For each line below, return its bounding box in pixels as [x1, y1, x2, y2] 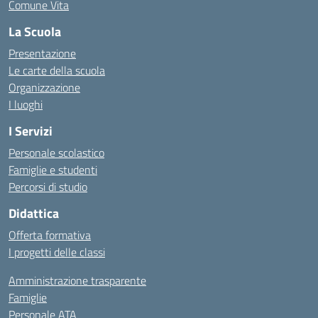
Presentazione [9, 45, 76, 62]
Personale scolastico [9, 144, 104, 161]
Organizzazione [9, 79, 80, 96]
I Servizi [9, 121, 53, 141]
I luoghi [9, 96, 43, 113]
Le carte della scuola [9, 62, 105, 79]
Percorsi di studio [9, 178, 87, 195]
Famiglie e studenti [9, 161, 97, 178]
